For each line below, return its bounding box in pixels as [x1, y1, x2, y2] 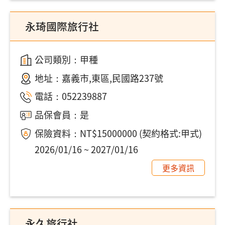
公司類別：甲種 [34, 52, 98, 66]
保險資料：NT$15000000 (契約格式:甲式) [34, 126, 202, 140]
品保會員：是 [34, 108, 89, 122]
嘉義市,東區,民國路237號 [61, 71, 163, 84]
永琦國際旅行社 [25, 18, 99, 34]
